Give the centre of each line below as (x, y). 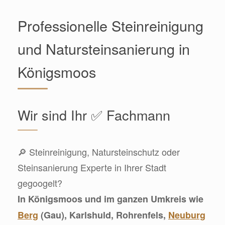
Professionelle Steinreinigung (110, 25)
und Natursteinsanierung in (104, 48)
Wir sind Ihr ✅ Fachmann (94, 115)
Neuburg (187, 215)
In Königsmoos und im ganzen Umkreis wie (110, 199)
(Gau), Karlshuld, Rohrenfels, (103, 215)
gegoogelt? (40, 183)
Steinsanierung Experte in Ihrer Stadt (92, 167)
